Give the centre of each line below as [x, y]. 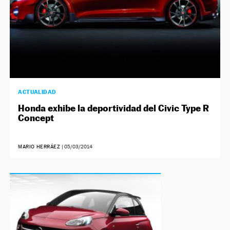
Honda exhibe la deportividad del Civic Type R [114, 108]
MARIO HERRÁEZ [39, 147]
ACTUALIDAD [37, 92]
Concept [36, 118]
